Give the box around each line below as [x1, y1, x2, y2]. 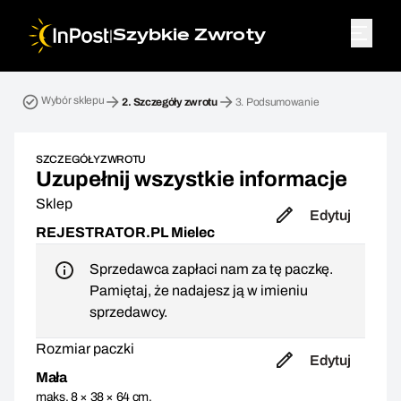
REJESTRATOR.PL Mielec [36, 225, 215, 240]
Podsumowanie [245, 96, 320, 108]
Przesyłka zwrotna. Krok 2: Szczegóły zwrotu [13, 73, 294, 89]
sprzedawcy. [90, 304, 167, 320]
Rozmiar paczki [36, 341, 134, 356]
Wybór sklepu [41, 94, 105, 107]
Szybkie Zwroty [113, 28, 266, 44]
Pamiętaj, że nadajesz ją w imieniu [90, 283, 308, 298]
